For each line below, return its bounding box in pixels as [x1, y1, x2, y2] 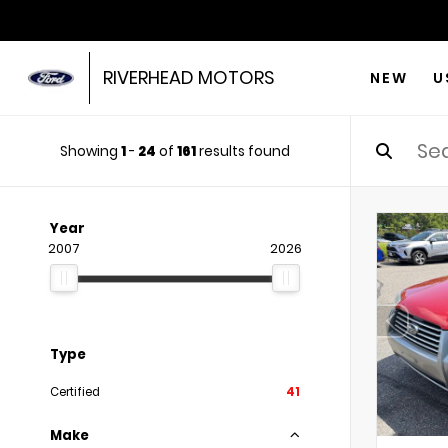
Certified [50, 384, 100, 400]
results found [196, 141, 290, 161]
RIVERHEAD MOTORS [102, 65, 275, 90]
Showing [60, 141, 121, 161]
